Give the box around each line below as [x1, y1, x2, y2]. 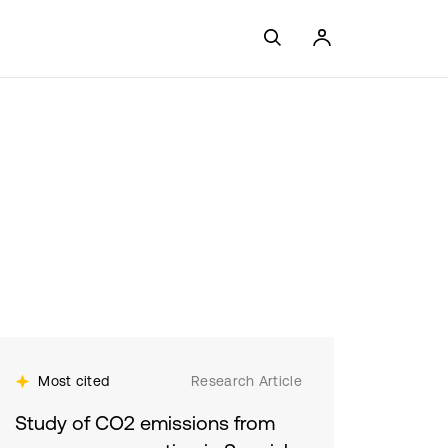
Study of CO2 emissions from [15, 411, 276, 434]
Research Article [191, 373, 302, 389]
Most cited [38, 373, 110, 389]
